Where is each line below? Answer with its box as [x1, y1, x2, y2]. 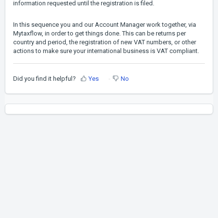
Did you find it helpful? [13, 74, 76, 82]
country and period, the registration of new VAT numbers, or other [13, 38, 196, 46]
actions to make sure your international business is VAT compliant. [13, 47, 199, 55]
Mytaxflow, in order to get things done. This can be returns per [13, 30, 186, 37]
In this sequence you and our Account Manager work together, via [13, 21, 196, 29]
